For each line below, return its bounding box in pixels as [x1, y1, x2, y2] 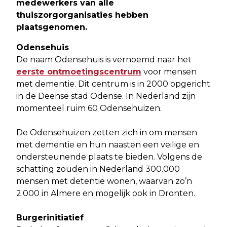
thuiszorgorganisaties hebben [16, 10, 148, 20]
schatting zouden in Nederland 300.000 [16, 164, 180, 174]
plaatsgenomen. [16, 22, 87, 32]
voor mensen [141, 67, 197, 77]
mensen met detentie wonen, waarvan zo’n [16, 176, 192, 186]
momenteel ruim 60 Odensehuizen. [16, 103, 162, 113]
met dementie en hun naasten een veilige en [16, 140, 199, 150]
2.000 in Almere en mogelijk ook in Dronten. [16, 188, 197, 199]
